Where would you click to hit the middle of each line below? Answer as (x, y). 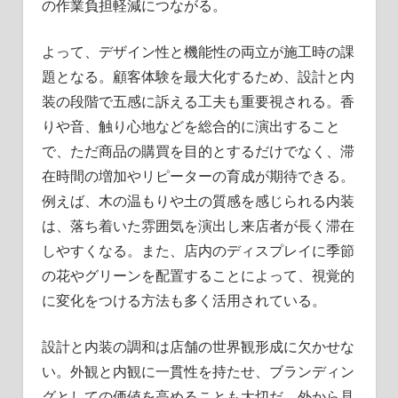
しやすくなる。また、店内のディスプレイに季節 (198, 251)
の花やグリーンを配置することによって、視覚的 (198, 276)
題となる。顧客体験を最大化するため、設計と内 (198, 77)
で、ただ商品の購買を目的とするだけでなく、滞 (198, 151)
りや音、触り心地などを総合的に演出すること (191, 127)
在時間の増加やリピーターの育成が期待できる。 (198, 176)
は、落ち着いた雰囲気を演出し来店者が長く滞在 (198, 226)
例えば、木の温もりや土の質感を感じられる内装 (198, 201)
